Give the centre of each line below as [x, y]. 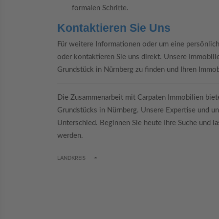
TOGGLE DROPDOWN [121, 157]
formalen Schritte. [100, 8]
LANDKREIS [71, 158]
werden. [70, 136]
